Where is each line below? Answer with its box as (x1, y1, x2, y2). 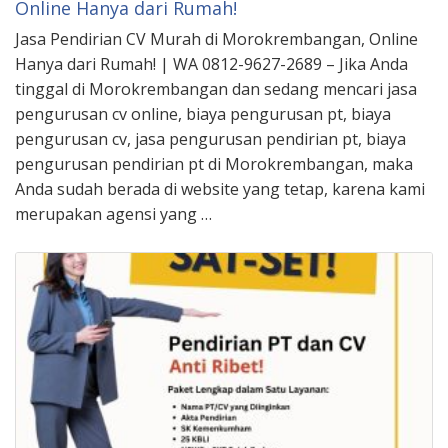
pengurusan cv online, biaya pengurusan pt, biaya (15, 102, 391, 125)
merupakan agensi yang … (15, 202, 212, 225)
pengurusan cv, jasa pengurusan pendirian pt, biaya (15, 127, 406, 150)
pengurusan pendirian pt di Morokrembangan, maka (15, 152, 413, 175)
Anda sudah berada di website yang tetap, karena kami (15, 177, 425, 200)
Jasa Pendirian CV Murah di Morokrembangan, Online (15, 27, 418, 50)
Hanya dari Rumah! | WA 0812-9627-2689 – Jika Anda (15, 52, 408, 75)
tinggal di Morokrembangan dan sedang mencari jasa (15, 77, 417, 100)
